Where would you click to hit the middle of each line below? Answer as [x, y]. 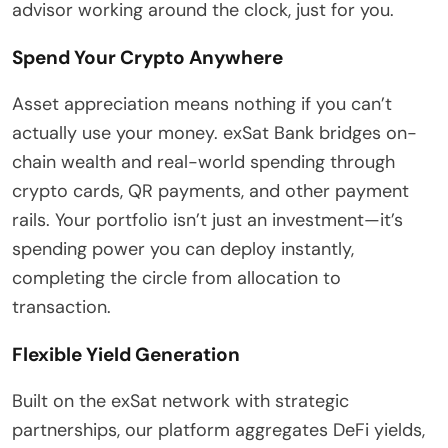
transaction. [61, 306]
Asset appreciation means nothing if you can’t [202, 103]
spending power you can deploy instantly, [183, 248]
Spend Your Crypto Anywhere [147, 57]
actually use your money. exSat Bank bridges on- [214, 132]
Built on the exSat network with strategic [180, 400]
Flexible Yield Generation [126, 354]
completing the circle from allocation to [176, 277]
